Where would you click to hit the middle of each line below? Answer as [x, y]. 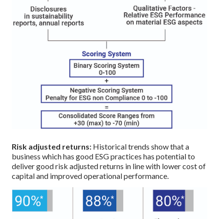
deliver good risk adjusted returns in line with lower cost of [109, 166]
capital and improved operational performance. [90, 175]
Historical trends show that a [141, 146]
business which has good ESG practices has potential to [103, 156]
